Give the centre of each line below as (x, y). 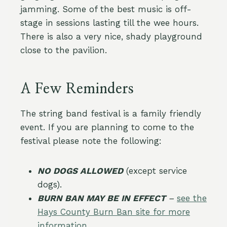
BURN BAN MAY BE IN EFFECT (103, 198)
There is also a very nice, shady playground (111, 36)
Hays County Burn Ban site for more (114, 212)
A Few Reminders (77, 89)
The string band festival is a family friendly (111, 113)
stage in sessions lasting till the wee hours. (109, 23)
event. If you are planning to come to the (107, 127)
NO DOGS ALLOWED (80, 171)
